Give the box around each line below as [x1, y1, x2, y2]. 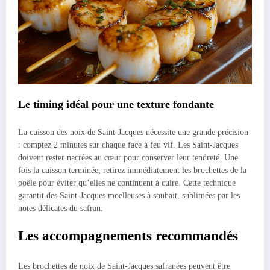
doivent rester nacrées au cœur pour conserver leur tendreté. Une [18, 153, 238, 163]
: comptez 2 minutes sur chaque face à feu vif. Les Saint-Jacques [18, 140, 238, 150]
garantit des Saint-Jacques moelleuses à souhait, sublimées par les [18, 191, 240, 201]
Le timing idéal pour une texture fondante [18, 98, 214, 110]
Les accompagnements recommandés [18, 228, 238, 244]
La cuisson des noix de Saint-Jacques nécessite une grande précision [18, 128, 248, 137]
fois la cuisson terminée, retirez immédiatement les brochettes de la [18, 166, 246, 175]
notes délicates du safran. [18, 204, 103, 213]
